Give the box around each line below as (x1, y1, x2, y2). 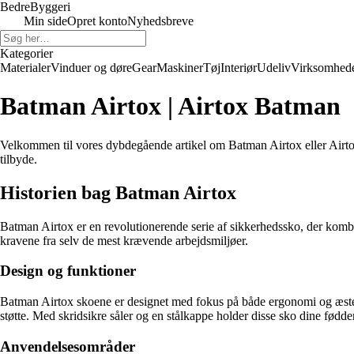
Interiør (220, 61, 257, 74)
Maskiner (156, 61, 203, 74)
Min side (24, 14, 67, 28)
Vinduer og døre (51, 61, 132, 74)
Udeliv (257, 61, 291, 74)
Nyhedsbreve (127, 14, 194, 28)
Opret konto (67, 14, 127, 28)
